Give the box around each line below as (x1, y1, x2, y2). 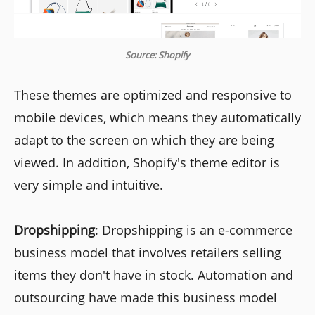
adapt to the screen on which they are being (14, 131, 274, 149)
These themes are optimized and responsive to (14, 86, 292, 104)
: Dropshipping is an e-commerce (95, 221, 292, 239)
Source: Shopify (125, 49, 190, 62)
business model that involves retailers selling (14, 244, 281, 262)
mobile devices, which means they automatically (14, 109, 301, 127)
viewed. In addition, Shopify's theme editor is (14, 154, 280, 172)
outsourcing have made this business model (14, 289, 277, 307)
